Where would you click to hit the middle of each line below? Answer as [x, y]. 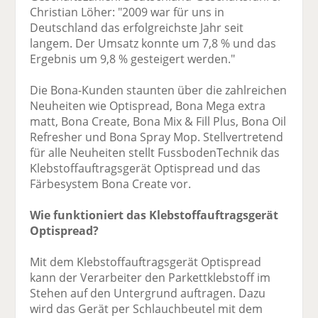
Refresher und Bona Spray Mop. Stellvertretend [157, 137]
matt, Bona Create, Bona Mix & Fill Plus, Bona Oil [158, 122]
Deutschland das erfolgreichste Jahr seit [137, 28]
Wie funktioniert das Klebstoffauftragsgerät [154, 215]
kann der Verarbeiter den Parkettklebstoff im [150, 278]
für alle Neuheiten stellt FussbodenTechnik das [155, 153]
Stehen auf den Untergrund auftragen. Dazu [148, 294]
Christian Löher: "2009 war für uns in [127, 12]
